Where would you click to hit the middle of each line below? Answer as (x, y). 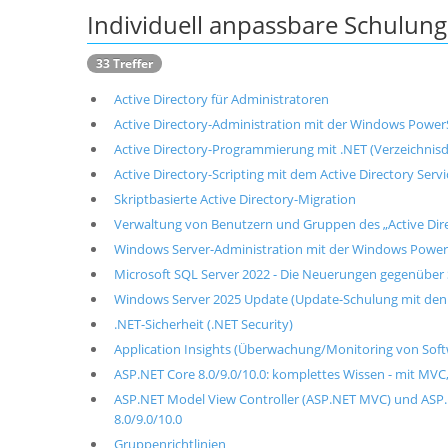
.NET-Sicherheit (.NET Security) (203, 324)
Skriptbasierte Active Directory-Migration (234, 199)
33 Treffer (124, 63)
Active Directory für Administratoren (221, 99)
